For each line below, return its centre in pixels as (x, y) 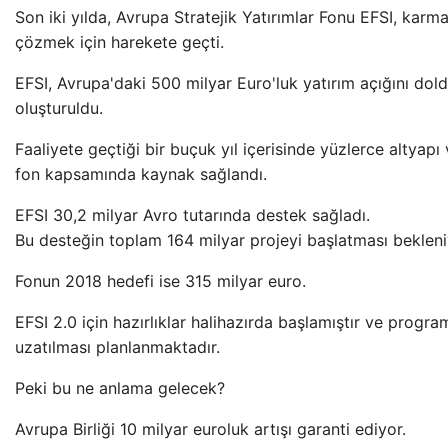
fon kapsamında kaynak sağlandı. (141, 174)
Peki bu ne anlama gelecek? (120, 388)
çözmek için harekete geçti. (119, 42)
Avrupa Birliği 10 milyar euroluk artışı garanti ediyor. (210, 429)
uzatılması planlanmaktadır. (117, 347)
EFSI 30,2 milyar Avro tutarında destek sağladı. (192, 215)
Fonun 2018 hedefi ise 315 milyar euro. (160, 281)
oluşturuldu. (59, 108)
